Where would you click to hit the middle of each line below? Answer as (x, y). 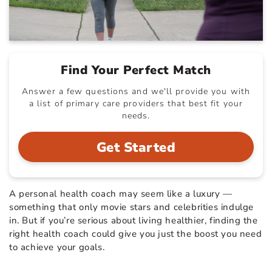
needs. (136, 115)
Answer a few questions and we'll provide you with (136, 91)
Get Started (136, 147)
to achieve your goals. (60, 247)
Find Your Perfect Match (136, 70)
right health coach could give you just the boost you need (136, 233)
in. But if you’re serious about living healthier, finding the (134, 220)
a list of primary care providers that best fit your (136, 103)
